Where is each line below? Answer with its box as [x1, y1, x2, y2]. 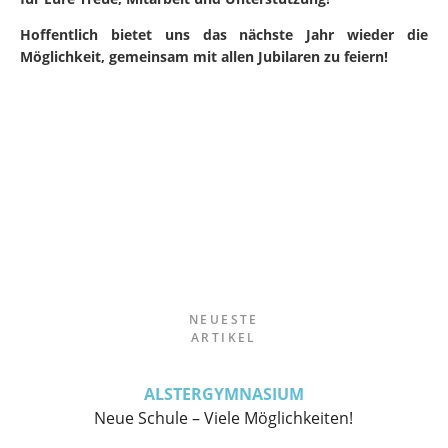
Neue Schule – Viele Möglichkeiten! [94, 407, 354, 429]
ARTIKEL [191, 329, 257, 346]
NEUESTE [189, 311, 259, 328]
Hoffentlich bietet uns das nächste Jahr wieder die [20, 25, 428, 44]
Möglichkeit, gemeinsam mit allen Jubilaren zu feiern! [20, 47, 388, 66]
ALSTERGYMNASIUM [143, 383, 304, 405]
